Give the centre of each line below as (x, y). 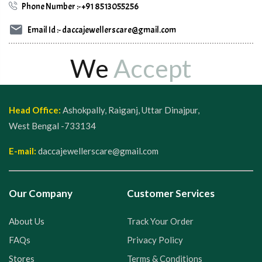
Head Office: (35, 110)
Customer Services (170, 193)
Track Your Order (160, 221)
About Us (27, 221)
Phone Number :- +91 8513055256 (80, 7)
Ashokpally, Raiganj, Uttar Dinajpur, (130, 110)
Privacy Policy (155, 239)
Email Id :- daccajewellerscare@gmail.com (102, 30)
